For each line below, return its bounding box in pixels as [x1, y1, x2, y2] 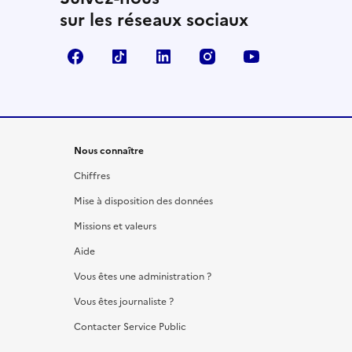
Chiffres [74, 169, 110, 184]
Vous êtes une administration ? [74, 269, 211, 284]
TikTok [135, 47, 174, 67]
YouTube [267, 47, 321, 67]
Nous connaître [74, 144, 144, 159]
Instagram [223, 47, 284, 67]
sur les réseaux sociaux [60, 7, 248, 34]
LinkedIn [179, 47, 232, 67]
